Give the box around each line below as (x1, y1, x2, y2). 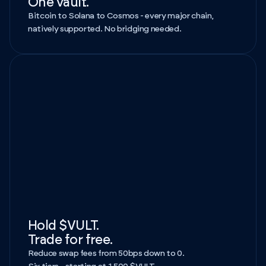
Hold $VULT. (28, 218, 99, 232)
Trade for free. (28, 233, 113, 246)
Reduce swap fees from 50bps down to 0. (28, 249, 185, 258)
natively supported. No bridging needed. (28, 24, 182, 33)
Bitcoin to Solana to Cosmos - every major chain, (28, 11, 214, 20)
